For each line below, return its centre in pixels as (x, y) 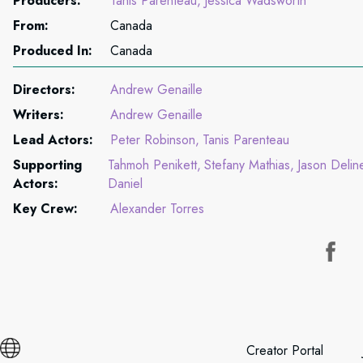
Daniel (126, 184)
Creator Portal (285, 350)
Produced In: (53, 51)
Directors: (44, 90)
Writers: (38, 115)
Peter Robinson (153, 140)
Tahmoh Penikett (153, 165)
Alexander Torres (157, 209)
